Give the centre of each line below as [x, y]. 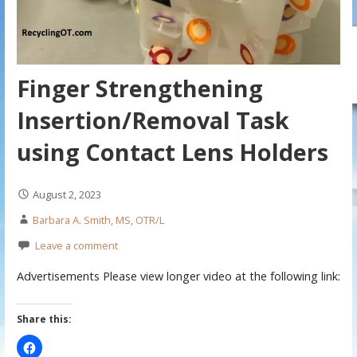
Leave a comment [76, 245]
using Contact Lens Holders [172, 151]
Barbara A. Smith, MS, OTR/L [98, 220]
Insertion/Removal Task [153, 120]
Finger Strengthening [139, 88]
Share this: [44, 319]
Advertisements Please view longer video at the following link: [178, 277]
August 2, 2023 [67, 194]
